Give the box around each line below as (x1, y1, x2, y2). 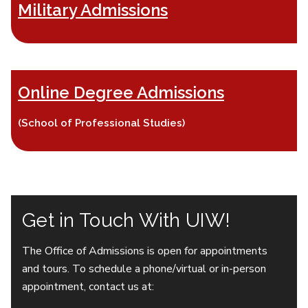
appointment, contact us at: (22, 278, 154, 294)
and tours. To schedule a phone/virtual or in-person (22, 261, 266, 276)
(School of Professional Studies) (18, 116, 185, 129)
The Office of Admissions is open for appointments (22, 243, 267, 258)
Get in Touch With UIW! (22, 208, 231, 232)
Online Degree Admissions (18, 82, 224, 102)
